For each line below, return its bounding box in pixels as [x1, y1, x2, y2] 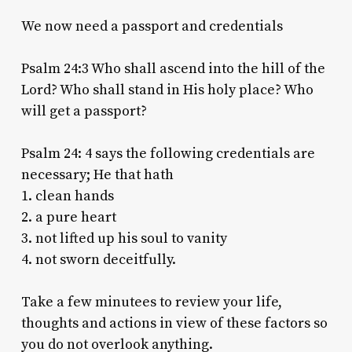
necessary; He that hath [20, 165, 174, 184]
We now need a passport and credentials [20, 16, 283, 35]
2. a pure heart [20, 207, 116, 226]
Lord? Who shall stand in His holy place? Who [20, 80, 313, 99]
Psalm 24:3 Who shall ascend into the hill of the [20, 59, 325, 78]
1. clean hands [20, 186, 114, 205]
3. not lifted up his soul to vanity [20, 229, 227, 247]
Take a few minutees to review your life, [20, 292, 282, 311]
